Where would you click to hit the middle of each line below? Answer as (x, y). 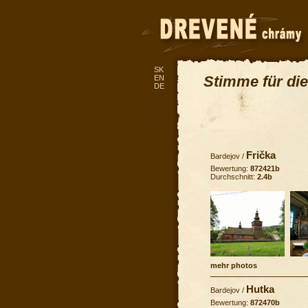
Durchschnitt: (234, 176)
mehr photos (234, 265)
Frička (261, 155)
